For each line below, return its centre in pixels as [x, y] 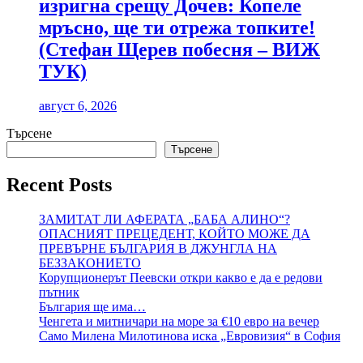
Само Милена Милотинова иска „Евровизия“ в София [190, 335]
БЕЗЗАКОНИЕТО [90, 263]
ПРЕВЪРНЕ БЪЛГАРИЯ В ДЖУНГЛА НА [158, 248]
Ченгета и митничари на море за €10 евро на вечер [179, 321]
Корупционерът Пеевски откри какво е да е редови [181, 277]
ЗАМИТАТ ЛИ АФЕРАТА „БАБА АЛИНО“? [164, 219]
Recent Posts [59, 185]
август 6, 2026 [78, 106]
